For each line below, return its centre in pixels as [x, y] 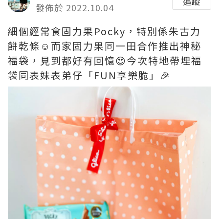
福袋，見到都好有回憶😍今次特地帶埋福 [105, 60]
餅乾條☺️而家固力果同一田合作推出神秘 [105, 46]
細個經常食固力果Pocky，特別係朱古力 [104, 31]
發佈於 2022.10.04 [75, 7]
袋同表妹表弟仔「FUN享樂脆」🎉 [89, 75]
